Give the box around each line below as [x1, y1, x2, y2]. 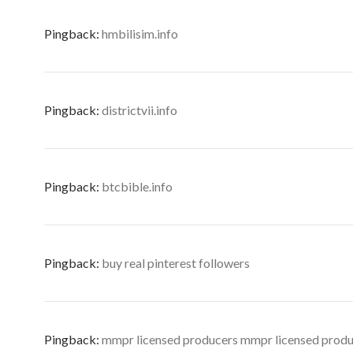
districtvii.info [102, 102, 177, 117]
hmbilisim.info [102, 26, 178, 41]
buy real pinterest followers [102, 255, 250, 270]
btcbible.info [102, 179, 173, 194]
